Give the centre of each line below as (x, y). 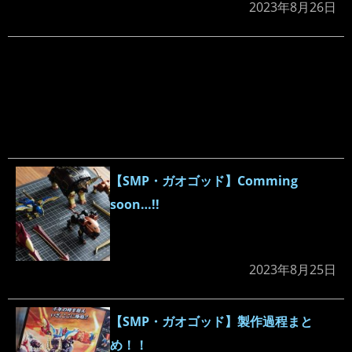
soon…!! (135, 205)
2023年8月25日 (293, 270)
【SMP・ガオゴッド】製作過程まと (211, 322)
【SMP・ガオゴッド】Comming (204, 181)
